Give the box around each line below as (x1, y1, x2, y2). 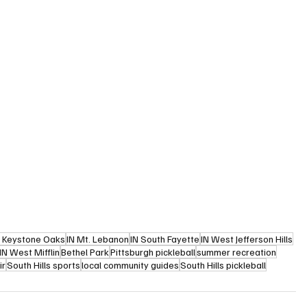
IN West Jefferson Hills (201, 232, 293, 245)
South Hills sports (7, 258, 81, 271)
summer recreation (197, 245, 277, 258)
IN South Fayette (130, 232, 200, 245)
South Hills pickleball (180, 258, 267, 271)
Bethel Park (61, 245, 110, 258)
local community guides (82, 258, 180, 271)
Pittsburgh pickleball (110, 245, 196, 258)
